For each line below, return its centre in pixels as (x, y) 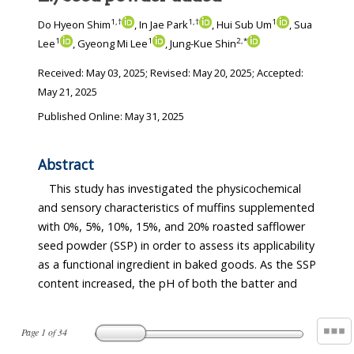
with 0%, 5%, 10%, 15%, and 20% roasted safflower (171, 227)
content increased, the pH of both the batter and (168, 284)
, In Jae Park (161, 25)
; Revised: (169, 73)
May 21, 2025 (68, 92)
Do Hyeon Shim (74, 25)
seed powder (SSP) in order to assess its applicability (176, 246)
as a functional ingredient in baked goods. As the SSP (177, 265)
